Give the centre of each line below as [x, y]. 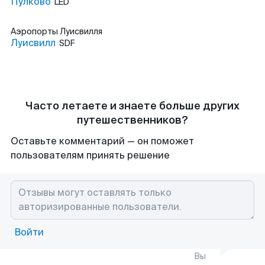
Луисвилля [81, 31]
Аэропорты [35, 31]
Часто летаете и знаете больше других [132, 106]
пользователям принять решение [90, 155]
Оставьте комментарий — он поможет [102, 141]
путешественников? [132, 120]
